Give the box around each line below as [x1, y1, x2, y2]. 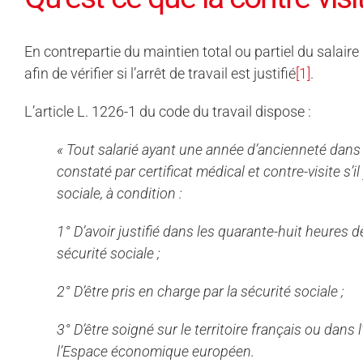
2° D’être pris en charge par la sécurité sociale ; [57, 282, 344, 300]
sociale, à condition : [57, 184, 182, 202]
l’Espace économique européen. [57, 342, 254, 360]
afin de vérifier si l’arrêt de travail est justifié [24, 64, 296, 82]
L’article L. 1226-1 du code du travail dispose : [24, 102, 311, 120]
